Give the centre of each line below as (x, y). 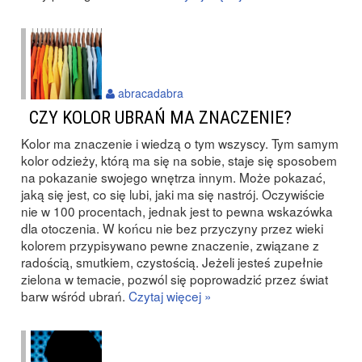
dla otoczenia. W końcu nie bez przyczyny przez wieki (172, 228)
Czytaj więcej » (170, 296)
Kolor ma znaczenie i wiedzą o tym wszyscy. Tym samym (180, 143)
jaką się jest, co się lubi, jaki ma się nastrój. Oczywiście (173, 194)
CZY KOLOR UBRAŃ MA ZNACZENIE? (160, 117)
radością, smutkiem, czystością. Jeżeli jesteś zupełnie (172, 262)
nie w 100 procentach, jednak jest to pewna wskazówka (177, 211)
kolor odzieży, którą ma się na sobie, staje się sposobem (179, 160)
